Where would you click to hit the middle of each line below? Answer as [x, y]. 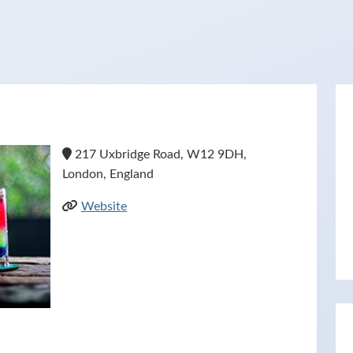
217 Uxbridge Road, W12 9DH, [159, 154]
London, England [108, 174]
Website [104, 206]
